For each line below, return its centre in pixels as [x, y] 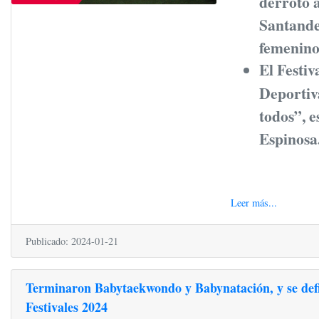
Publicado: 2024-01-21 [72, 241]
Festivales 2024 [67, 307]
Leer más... [253, 202]
